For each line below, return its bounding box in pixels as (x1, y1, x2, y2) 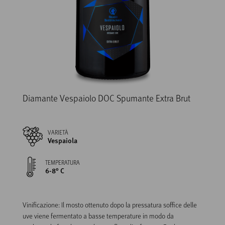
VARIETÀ (47, 128, 68, 136)
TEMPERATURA (45, 158, 80, 166)
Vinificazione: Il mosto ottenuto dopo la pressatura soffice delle (22, 199, 198, 209)
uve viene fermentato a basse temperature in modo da (22, 210, 175, 220)
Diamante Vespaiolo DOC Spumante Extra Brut (22, 92, 190, 104)
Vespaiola (47, 135, 77, 145)
